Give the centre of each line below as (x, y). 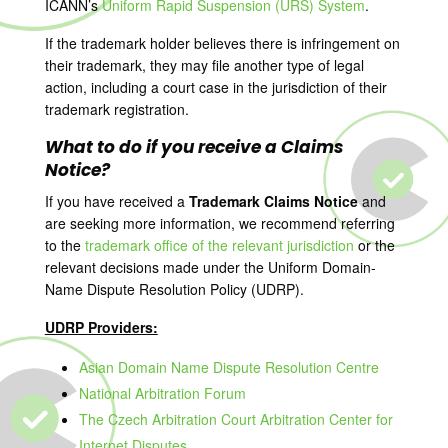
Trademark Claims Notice (273, 201)
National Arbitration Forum (162, 393)
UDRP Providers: (101, 327)
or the (374, 245)
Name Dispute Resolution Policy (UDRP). (174, 289)
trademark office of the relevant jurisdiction (219, 245)
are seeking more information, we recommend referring (219, 223)
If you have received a (116, 201)
